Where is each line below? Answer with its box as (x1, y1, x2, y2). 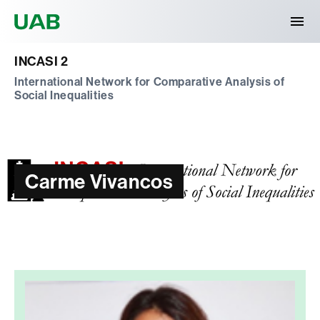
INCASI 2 (14, 54, 69, 69)
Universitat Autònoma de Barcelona (64, 4, 271, 18)
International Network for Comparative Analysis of (14, 74, 285, 89)
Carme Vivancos (25, 169, 174, 194)
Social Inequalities (14, 88, 114, 102)
